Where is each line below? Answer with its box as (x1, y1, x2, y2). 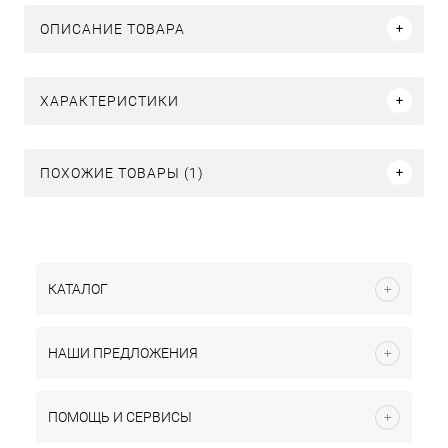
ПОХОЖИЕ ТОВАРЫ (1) (40, 164, 204, 181)
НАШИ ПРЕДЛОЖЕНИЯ (48, 345, 198, 361)
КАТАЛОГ (48, 281, 108, 297)
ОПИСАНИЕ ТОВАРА (40, 20, 185, 37)
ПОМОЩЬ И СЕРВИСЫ (48, 409, 192, 425)
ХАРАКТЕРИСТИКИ (40, 92, 179, 109)
